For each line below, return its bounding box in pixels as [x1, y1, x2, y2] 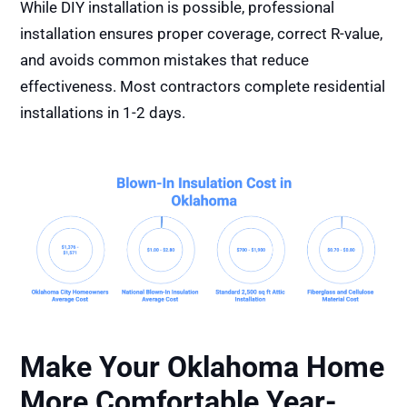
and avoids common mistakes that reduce [20, 50, 310, 69]
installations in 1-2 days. [20, 103, 186, 122]
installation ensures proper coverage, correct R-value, [20, 24, 383, 43]
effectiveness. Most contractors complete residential [20, 76, 386, 95]
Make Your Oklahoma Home [20, 350, 385, 385]
